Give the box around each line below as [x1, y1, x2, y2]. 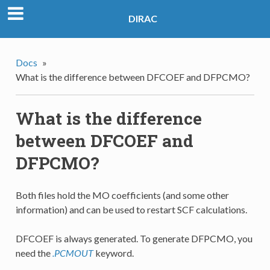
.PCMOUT [52, 247, 93, 259]
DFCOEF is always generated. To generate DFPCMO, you [15, 233, 253, 245]
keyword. [93, 247, 134, 259]
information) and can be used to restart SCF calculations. [15, 204, 247, 216]
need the [15, 247, 52, 259]
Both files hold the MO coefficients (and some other [15, 189, 229, 201]
